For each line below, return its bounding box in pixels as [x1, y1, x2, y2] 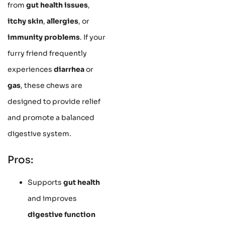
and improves [28, 194, 77, 203]
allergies [47, 17, 78, 26]
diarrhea [54, 65, 84, 74]
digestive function [28, 210, 95, 219]
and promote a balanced [8, 113, 94, 123]
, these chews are [21, 81, 82, 90]
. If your [80, 33, 105, 42]
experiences [8, 65, 54, 74]
